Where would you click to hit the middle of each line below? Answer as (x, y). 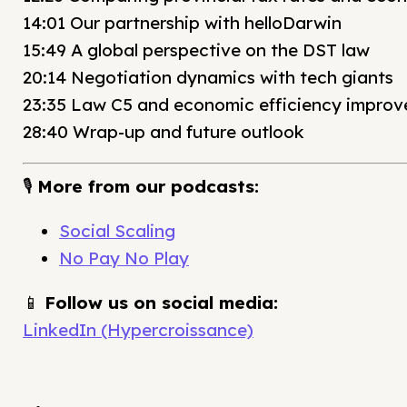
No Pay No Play (124, 258)
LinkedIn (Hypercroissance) (138, 330)
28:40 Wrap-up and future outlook (164, 131)
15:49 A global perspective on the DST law (196, 50)
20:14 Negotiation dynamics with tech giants (208, 77)
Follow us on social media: (161, 303)
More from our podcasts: (148, 187)
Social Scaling (117, 231)
